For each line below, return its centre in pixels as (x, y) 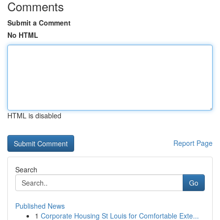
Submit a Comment (39, 23)
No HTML (23, 35)
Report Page (193, 143)
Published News (40, 206)
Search (26, 169)
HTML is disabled (34, 115)
